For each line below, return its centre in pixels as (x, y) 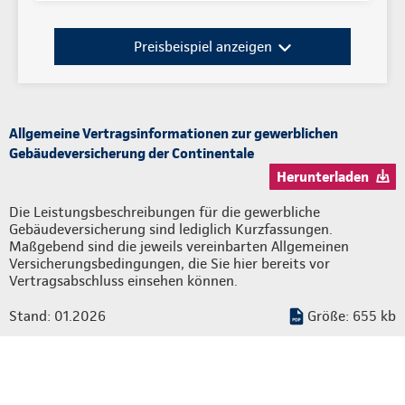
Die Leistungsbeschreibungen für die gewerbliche (165, 212)
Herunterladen (323, 176)
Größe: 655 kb (352, 316)
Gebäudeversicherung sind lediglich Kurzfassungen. (171, 229)
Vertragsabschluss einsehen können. (123, 280)
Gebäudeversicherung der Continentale (132, 153)
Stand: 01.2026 (57, 316)
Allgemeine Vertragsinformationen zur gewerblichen (174, 133)
